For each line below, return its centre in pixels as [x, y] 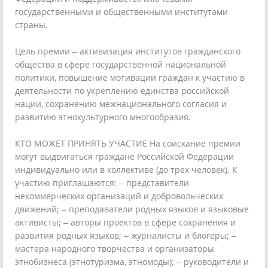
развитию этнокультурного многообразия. [103, 117]
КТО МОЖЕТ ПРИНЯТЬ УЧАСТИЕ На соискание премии [128, 143]
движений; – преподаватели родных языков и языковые [132, 209]
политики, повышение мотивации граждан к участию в [130, 77]
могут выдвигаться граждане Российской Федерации [124, 156]
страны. [31, 25]
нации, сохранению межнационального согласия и [121, 104]
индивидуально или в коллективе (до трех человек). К [126, 170]
